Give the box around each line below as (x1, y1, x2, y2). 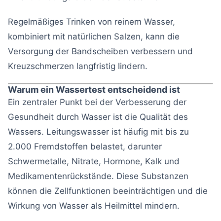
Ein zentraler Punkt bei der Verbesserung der (8, 97, 186, 107)
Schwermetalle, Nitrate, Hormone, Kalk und (8, 156, 180, 166)
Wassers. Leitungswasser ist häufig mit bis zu (8, 126, 189, 137)
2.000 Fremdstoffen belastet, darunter (8, 141, 162, 151)
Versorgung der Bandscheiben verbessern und (8, 46, 193, 56)
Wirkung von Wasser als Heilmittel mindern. (8, 200, 180, 211)
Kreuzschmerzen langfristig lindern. (8, 61, 147, 71)
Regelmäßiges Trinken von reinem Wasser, (8, 16, 175, 27)
